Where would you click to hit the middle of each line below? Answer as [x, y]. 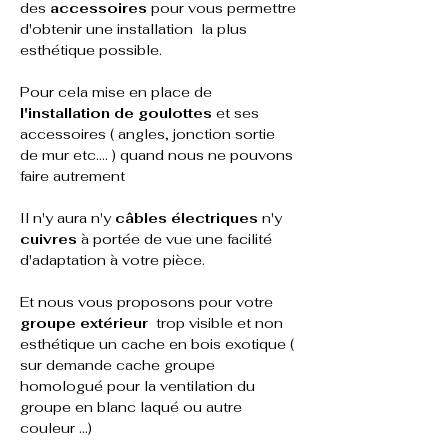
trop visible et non [217, 323]
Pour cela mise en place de [118, 92]
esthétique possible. [91, 50]
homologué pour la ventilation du [139, 386]
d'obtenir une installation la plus [135, 29]
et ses [237, 113]
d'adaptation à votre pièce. [112, 260]
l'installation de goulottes [116, 113]
